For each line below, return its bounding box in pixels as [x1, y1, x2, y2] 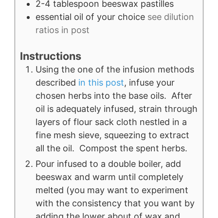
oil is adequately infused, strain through [36, 103, 198, 114]
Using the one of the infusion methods [36, 64, 194, 74]
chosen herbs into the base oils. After [36, 90, 192, 101]
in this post [76, 77, 124, 88]
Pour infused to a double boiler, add [36, 158, 181, 169]
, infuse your [124, 77, 175, 88]
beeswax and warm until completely [36, 171, 183, 182]
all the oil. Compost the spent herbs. [36, 143, 187, 153]
